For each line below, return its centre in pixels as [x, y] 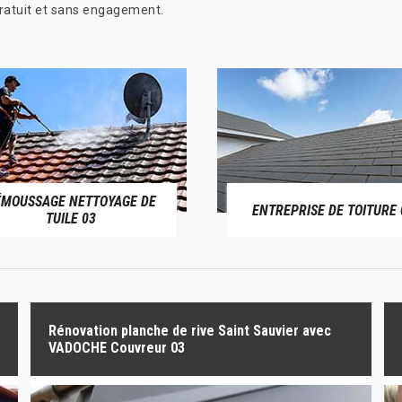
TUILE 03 [70, 218]
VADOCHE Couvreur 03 [116, 348]
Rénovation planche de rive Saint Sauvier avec [189, 331]
